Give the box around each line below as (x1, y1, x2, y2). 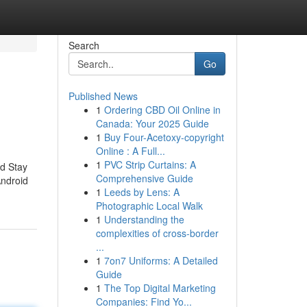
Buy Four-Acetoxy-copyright (103, 130, 224, 144)
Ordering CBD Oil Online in (103, 103, 221, 116)
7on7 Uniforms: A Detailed (103, 254, 218, 267)
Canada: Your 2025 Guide (95, 116, 209, 130)
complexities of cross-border (95, 226, 219, 240)
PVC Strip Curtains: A (103, 158, 196, 171)
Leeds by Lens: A (103, 185, 180, 199)
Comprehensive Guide (95, 171, 193, 185)
